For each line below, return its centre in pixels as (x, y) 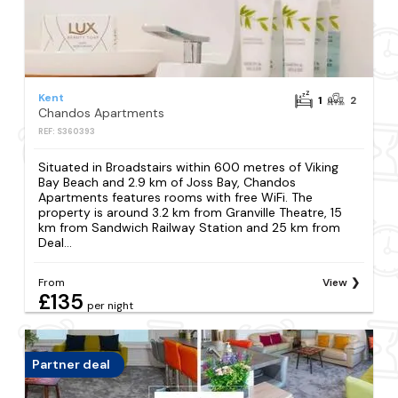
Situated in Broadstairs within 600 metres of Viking (189, 167)
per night (111, 306)
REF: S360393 (67, 131)
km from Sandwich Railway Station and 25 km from (190, 227)
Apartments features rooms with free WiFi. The (176, 197)
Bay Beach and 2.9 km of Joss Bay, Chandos (167, 182)
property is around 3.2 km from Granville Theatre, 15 (191, 212)
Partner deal (72, 365)
